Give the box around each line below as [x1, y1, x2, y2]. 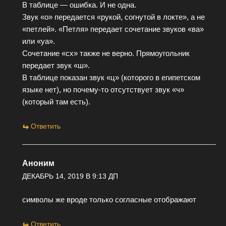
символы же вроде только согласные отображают [22, 195, 196, 204]
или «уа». [22, 37, 55, 46]
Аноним [22, 159, 54, 168]
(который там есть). [22, 97, 90, 106]
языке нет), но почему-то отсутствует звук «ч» [22, 85, 184, 94]
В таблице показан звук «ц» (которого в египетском [22, 73, 200, 82]
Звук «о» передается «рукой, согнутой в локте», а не [22, 13, 205, 22]
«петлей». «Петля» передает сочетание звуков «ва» [22, 25, 204, 34]
